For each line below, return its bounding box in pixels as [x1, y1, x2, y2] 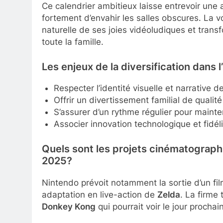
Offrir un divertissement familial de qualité [53, 95, 222, 106]
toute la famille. [42, 37, 104, 47]
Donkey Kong [42, 201, 96, 212]
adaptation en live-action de [42, 189, 157, 200]
